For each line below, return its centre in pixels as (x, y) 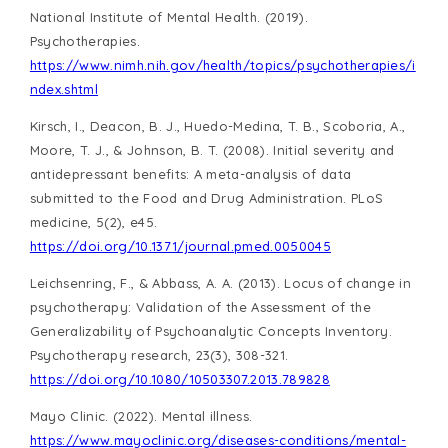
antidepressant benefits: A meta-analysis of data (190, 174)
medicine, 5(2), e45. (93, 222)
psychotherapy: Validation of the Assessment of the (200, 307)
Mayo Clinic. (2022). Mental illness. (141, 416)
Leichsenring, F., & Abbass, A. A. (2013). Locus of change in (220, 283)
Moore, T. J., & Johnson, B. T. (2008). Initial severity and (212, 150)
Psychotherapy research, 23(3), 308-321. (159, 355)
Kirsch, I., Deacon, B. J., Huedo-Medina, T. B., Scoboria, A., (217, 126)
